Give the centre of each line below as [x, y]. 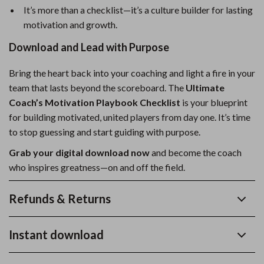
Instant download [56, 235]
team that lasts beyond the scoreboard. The [97, 88]
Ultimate [205, 88]
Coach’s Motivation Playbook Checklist [95, 102]
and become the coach [196, 152]
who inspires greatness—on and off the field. [97, 167]
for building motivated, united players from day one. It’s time [130, 117]
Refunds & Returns [60, 199]
